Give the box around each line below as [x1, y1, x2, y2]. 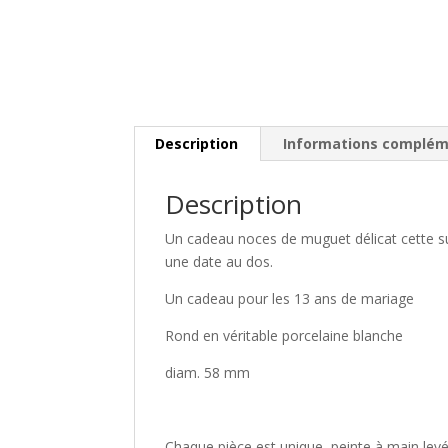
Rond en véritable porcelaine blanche [165, 326, 404, 345]
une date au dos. [165, 252, 274, 271]
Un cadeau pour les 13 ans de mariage [165, 289, 415, 308]
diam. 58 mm [165, 363, 251, 382]
